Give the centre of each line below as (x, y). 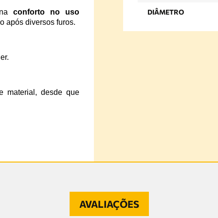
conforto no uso (46, 12)
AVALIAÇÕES (109, 204)
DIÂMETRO (165, 12)
